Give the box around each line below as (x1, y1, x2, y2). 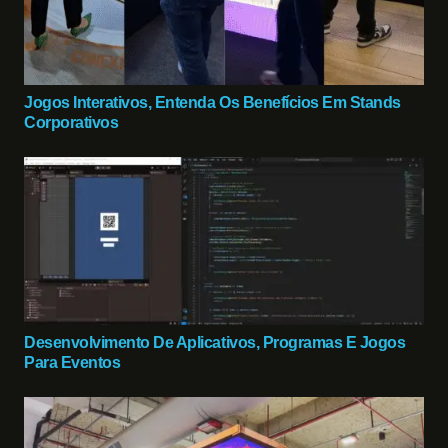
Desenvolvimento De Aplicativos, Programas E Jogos (24, 334, 406, 352)
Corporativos (24, 113, 119, 131)
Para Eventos (24, 354, 121, 372)
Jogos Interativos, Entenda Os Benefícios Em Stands (24, 93, 401, 111)
